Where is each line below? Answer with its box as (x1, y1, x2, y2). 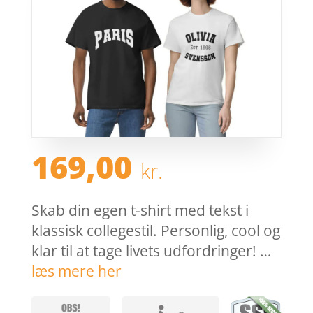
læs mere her (31, 261, 122, 282)
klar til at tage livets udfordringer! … (31, 241, 271, 261)
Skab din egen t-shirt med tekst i (31, 201, 249, 221)
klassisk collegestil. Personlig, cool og (31, 221, 280, 241)
